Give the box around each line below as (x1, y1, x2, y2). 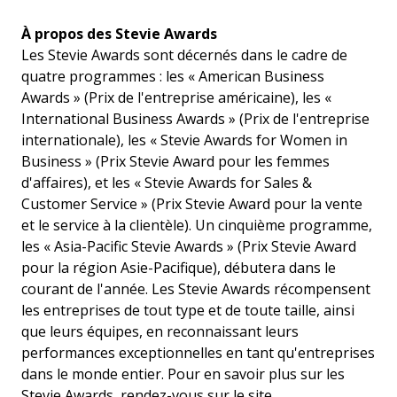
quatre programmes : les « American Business (21, 66, 324, 87)
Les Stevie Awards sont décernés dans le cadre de (21, 45, 347, 66)
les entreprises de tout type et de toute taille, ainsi (21, 300, 354, 321)
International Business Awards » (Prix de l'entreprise (21, 109, 370, 129)
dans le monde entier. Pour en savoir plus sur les (21, 364, 345, 385)
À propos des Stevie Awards (21, 24, 217, 44)
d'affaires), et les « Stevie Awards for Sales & (21, 173, 312, 193)
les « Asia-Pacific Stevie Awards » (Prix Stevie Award (21, 237, 356, 257)
